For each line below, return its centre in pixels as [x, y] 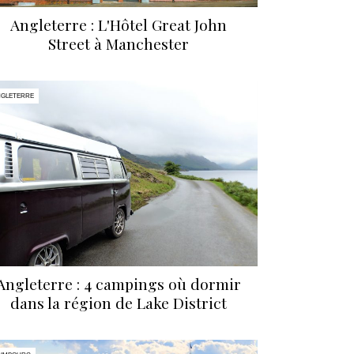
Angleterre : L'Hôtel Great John [119, 25]
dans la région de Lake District [119, 303]
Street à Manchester [119, 44]
